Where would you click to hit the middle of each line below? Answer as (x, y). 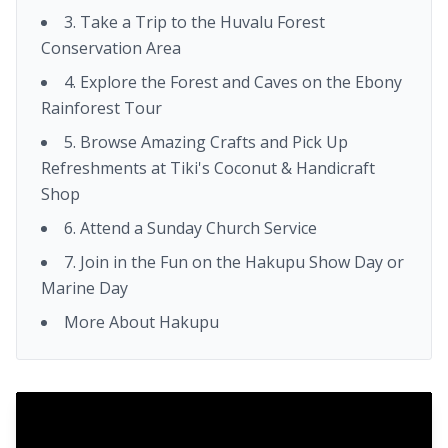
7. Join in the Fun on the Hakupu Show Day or (234, 262)
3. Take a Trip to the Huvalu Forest (194, 22)
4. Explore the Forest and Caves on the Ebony (233, 82)
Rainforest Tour (101, 108)
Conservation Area (111, 48)
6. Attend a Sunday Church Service (190, 228)
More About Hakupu (141, 322)
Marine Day (84, 288)
